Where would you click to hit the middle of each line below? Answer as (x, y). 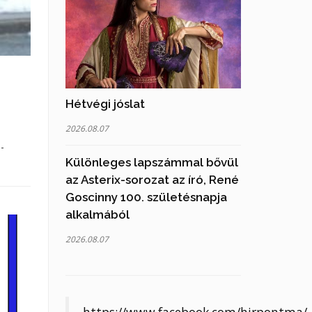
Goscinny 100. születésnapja (146, 197)
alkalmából (97, 215)
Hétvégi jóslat (105, 104)
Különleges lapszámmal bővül (151, 163)
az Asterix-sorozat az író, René (152, 180)
